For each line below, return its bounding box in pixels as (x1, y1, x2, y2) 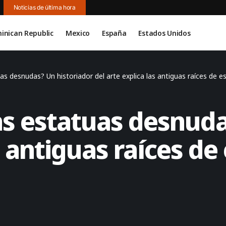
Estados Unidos (138, 28, 191, 38)
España (102, 28, 127, 38)
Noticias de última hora (13, 4, 76, 11)
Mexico (65, 28, 90, 38)
